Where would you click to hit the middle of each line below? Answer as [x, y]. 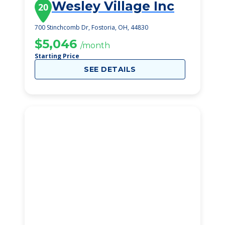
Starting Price [57, 56]
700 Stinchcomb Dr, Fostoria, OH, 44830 [91, 27]
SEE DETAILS [110, 69]
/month [95, 45]
